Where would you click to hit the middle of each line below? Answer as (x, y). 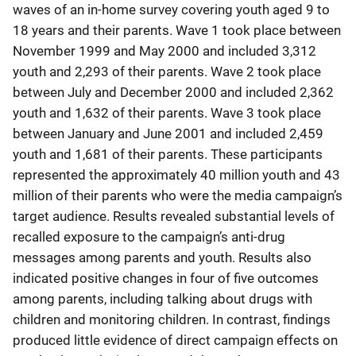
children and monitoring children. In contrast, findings (172, 319)
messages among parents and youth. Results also (162, 257)
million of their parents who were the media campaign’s (178, 195)
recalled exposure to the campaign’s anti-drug (149, 236)
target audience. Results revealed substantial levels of (174, 216)
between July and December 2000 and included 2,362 (173, 92)
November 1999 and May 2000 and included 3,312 (164, 50)
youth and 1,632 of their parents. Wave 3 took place (167, 112)
